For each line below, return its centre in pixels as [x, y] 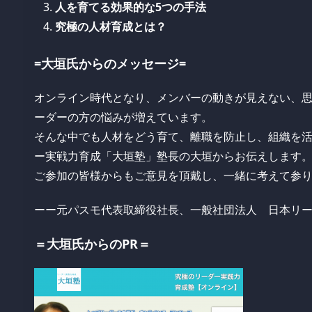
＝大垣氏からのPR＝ [92, 243]
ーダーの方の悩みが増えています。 [123, 117]
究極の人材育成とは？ [111, 26]
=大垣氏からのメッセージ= [110, 64]
